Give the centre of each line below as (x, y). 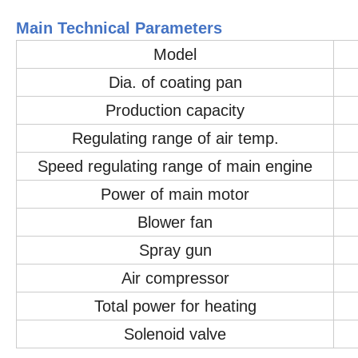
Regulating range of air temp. (175, 139)
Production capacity (175, 111)
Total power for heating (175, 306)
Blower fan (175, 223)
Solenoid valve (175, 334)
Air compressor (175, 278)
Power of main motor (175, 195)
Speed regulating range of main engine (175, 167)
